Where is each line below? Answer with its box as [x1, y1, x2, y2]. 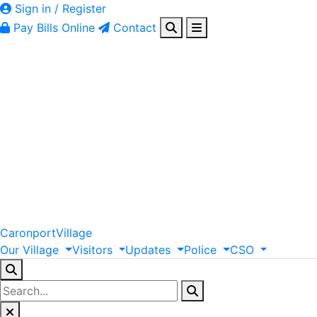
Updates [125, 242, 171, 257]
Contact [113, 21, 156, 35]
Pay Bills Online [13, 21, 95, 35]
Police [184, 242, 217, 257]
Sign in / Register [11, 1, 106, 16]
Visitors [71, 242, 113, 257]
